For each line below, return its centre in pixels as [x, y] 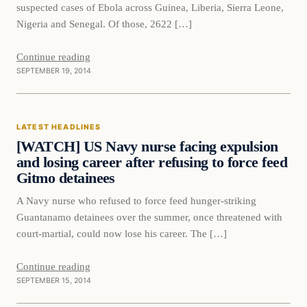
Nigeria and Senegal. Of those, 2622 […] [104, 24]
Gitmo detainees [66, 179]
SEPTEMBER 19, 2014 [54, 71]
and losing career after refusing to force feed [152, 163]
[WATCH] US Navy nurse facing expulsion [147, 147]
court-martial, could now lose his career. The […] [122, 234]
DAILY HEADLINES [69, 136]
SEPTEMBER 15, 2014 [54, 281]
